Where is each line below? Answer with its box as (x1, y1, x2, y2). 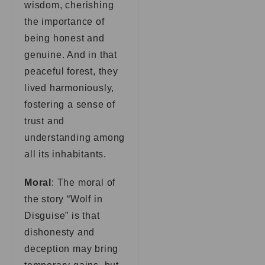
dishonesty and (24, 227, 95, 237)
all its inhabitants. (24, 149, 107, 159)
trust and (24, 116, 65, 126)
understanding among (24, 132, 125, 143)
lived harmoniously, (24, 83, 115, 93)
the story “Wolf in (24, 194, 103, 204)
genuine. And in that (24, 50, 118, 60)
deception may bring (24, 244, 119, 254)
